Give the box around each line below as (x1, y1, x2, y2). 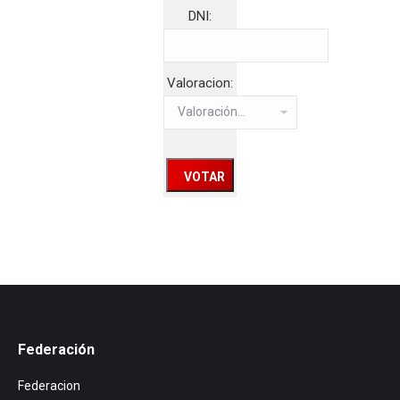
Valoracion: (167, 74, 233, 91)
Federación (18, 341, 95, 359)
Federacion (18, 379, 80, 394)
